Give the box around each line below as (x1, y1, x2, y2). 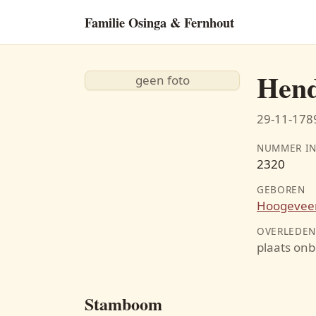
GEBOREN (257, 183, 305, 196)
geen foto (135, 72, 190, 88)
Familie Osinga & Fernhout (85, 12, 234, 32)
